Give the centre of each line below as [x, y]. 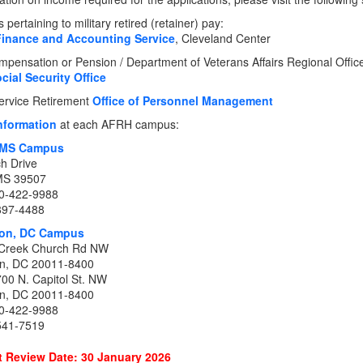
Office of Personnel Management [183, 100]
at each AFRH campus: [118, 124]
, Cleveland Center [223, 38]
